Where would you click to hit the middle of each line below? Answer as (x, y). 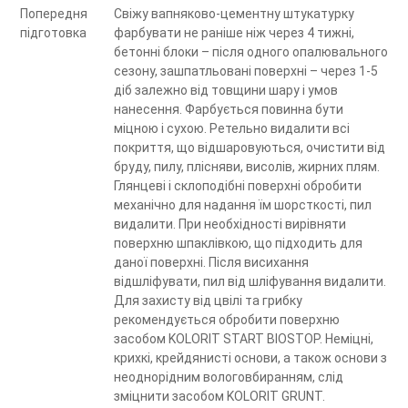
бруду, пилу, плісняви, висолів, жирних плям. (247, 167)
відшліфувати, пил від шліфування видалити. (250, 282)
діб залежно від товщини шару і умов (226, 91)
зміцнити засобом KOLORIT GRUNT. (219, 397)
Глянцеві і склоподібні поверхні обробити (238, 186)
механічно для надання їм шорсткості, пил (243, 205)
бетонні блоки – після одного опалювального (251, 52)
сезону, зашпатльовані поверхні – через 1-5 (246, 71)
